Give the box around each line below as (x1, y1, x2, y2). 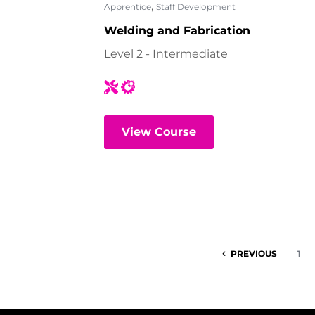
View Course (121, 125, 196, 139)
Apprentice (104, 1, 152, 13)
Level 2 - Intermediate (104, 46, 229, 60)
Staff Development (156, 1, 236, 13)
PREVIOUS (231, 247, 277, 259)
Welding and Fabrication (104, 24, 251, 38)
